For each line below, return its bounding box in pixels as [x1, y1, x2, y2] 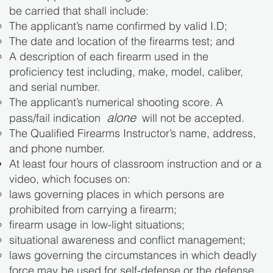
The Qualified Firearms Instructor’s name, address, [9, 126, 256, 141]
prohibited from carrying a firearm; [9, 202, 177, 217]
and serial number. [9, 80, 100, 94]
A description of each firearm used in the [9, 49, 208, 64]
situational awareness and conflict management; [9, 233, 246, 247]
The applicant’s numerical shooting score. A [9, 95, 223, 110]
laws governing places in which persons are [9, 187, 224, 202]
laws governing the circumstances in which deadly [9, 248, 257, 263]
